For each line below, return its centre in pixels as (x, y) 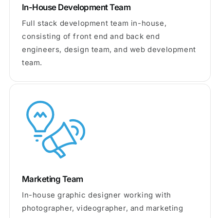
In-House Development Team (76, 7)
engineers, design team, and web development (109, 49)
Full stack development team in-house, (94, 23)
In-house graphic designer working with (97, 195)
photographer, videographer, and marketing (103, 208)
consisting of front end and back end (91, 36)
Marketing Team (53, 179)
